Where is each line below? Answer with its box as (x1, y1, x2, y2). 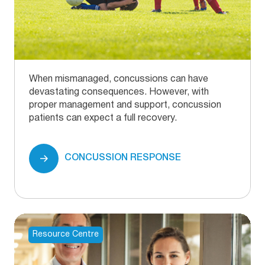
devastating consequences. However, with (29, 88, 209, 96)
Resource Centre (33, 230, 99, 238)
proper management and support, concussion (29, 101, 221, 109)
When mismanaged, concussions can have (29, 75, 208, 83)
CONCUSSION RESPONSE (64, 154, 181, 163)
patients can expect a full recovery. (29, 114, 177, 122)
